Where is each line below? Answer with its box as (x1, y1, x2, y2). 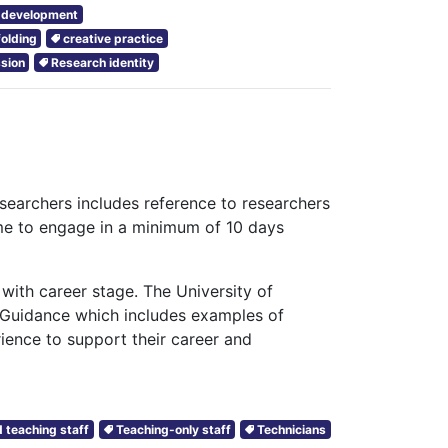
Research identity (51, 54, 155, 70)
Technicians (257, 421, 327, 437)
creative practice (63, 30, 164, 46)
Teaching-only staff (115, 421, 231, 437)
